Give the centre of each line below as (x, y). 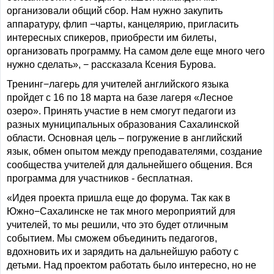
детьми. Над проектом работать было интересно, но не (131, 265)
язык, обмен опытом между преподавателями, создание (135, 151)
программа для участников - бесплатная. (100, 178)
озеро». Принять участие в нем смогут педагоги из (121, 111)
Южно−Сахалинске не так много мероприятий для (121, 211)
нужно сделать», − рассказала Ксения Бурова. (111, 65)
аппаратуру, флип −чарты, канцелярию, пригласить (123, 24)
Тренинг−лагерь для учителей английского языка (118, 84)
